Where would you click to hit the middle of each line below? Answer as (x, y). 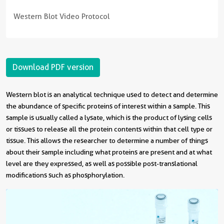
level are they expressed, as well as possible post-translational (102, 163)
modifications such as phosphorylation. (65, 175)
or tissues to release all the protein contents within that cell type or (109, 129)
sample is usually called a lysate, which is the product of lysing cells (109, 117)
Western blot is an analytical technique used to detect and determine (112, 94)
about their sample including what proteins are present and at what (109, 152)
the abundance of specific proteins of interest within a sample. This (108, 106)
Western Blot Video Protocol (61, 16)
